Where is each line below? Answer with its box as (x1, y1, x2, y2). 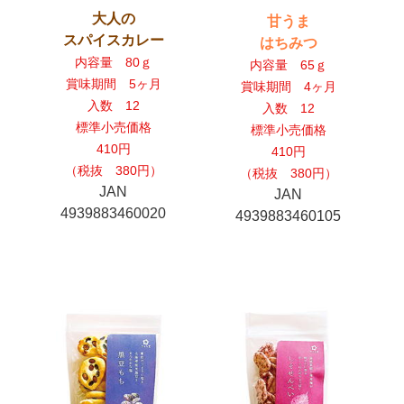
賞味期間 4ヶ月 (240, 79, 336, 95)
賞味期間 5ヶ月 (65, 77, 161, 92)
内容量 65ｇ (249, 58, 327, 73)
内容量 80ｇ (74, 55, 152, 70)
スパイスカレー (62, 32, 164, 49)
